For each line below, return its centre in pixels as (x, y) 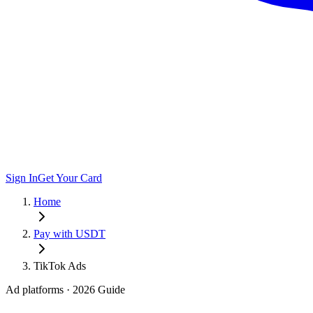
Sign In (22, 178)
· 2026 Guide (94, 290)
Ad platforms (35, 290)
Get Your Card (70, 178)
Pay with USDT (70, 234)
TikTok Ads (60, 266)
